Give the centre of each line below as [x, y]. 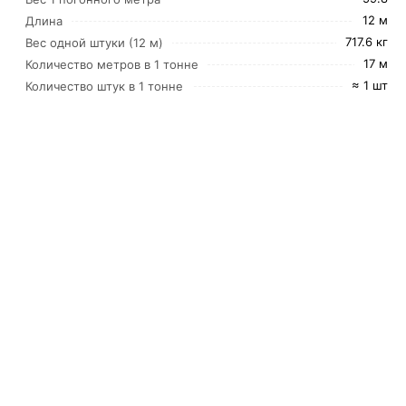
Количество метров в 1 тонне [111, 64]
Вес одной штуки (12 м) [94, 43]
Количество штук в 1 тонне [104, 86]
